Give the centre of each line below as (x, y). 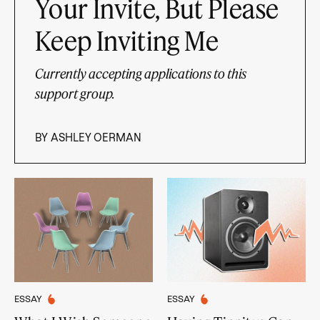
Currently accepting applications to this (141, 74)
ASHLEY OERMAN (96, 138)
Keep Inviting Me (127, 41)
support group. (75, 94)
